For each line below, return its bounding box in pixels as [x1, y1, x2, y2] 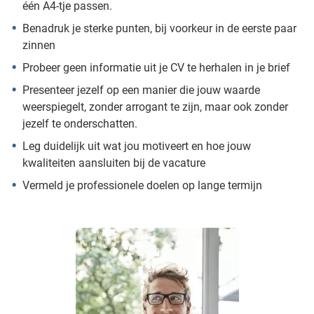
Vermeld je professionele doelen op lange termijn [22, 178, 262, 192]
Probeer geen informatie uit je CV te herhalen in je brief [22, 60, 290, 74]
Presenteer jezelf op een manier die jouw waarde [22, 83, 260, 97]
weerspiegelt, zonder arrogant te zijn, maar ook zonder [22, 100, 288, 114]
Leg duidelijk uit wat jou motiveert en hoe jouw [22, 139, 251, 153]
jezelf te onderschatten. [22, 116, 137, 130]
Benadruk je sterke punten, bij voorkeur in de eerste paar [22, 21, 296, 35]
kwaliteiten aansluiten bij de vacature [22, 156, 205, 170]
